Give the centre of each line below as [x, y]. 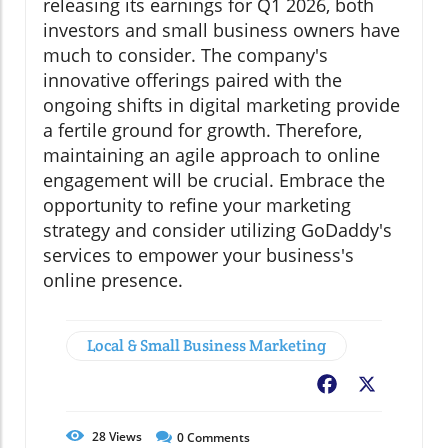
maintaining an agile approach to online [211, 155]
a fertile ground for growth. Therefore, [202, 130]
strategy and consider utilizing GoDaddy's [217, 230]
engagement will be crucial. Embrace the [214, 180]
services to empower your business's [198, 255]
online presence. [113, 280]
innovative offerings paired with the [192, 80]
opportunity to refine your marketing [197, 205]
